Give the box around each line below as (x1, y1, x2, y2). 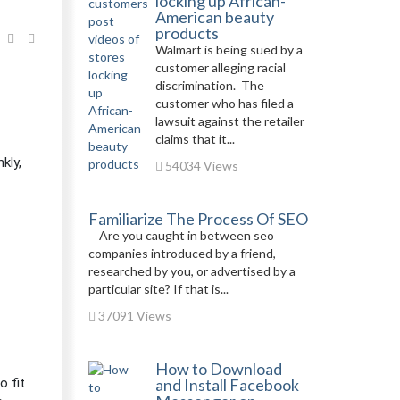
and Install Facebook (154, 375, 299, 395)
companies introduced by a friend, (87, 246, 276, 261)
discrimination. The (154, 78, 264, 93)
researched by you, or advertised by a (87, 263, 296, 279)
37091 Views (95, 308, 171, 323)
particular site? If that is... (87, 281, 229, 296)
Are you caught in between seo (87, 228, 274, 243)
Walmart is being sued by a (154, 42, 303, 57)
